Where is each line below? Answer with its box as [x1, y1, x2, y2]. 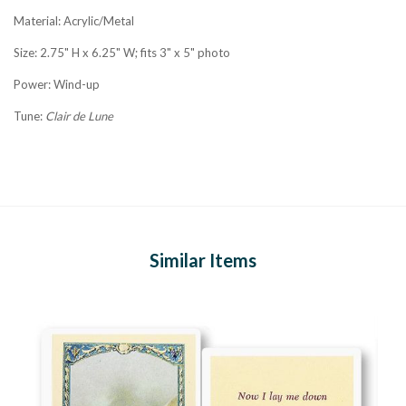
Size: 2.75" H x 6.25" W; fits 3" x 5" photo [14, 44, 230, 60]
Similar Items [150, 248, 256, 271]
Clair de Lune [45, 108, 113, 123]
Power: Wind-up [14, 76, 100, 92]
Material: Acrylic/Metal [14, 13, 134, 28]
